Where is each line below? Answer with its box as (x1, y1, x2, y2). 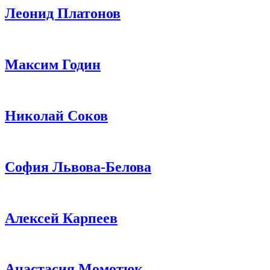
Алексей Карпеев (5, 210, 118, 226)
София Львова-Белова (5, 159, 151, 175)
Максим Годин (5, 57, 101, 73)
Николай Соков (5, 107, 108, 124)
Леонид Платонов (5, 5, 121, 22)
